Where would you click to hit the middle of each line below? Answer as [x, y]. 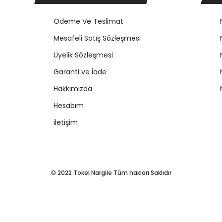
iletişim [66, 123]
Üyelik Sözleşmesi [83, 55]
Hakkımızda [73, 89]
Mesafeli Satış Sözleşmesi [97, 38]
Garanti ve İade [80, 72]
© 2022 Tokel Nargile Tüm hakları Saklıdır [111, 173]
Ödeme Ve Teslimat [88, 22]
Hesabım [69, 106]
